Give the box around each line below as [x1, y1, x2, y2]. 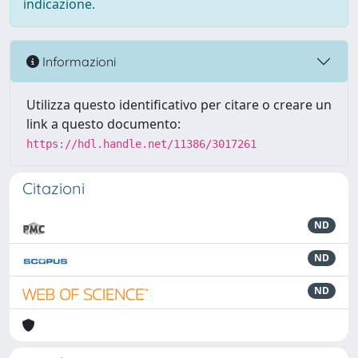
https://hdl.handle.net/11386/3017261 [26, 137, 257, 150]
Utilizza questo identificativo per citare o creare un [26, 96, 332, 113]
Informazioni [39, 53, 116, 70]
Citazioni [22, 178, 85, 198]
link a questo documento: [26, 115, 181, 133]
